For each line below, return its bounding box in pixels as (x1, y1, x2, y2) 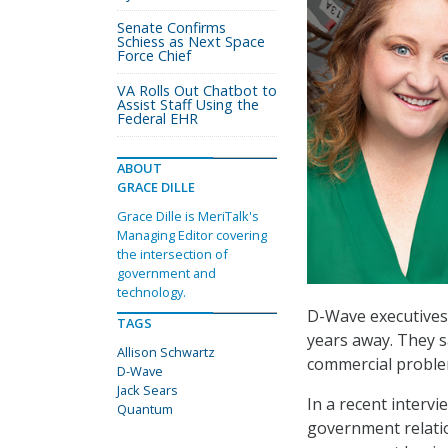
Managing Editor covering (117, 226, 267, 244)
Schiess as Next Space (117, 32, 265, 51)
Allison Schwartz (117, 343, 215, 361)
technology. (117, 283, 186, 301)
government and (117, 264, 216, 282)
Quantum (117, 400, 173, 418)
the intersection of (117, 245, 228, 263)
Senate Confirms (117, 18, 226, 37)
